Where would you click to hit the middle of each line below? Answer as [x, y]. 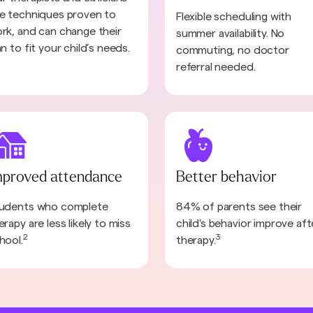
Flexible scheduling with [234, 17]
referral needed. [216, 67]
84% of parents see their [239, 206]
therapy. [196, 240]
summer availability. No [230, 34]
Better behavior [226, 177]
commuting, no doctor [232, 51]
